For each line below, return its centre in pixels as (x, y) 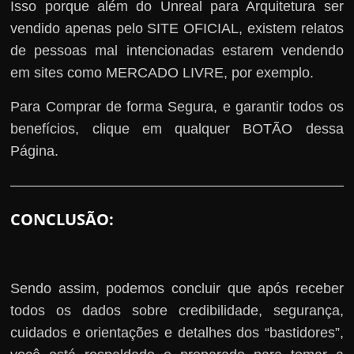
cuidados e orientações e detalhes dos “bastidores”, (177, 332)
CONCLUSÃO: (62, 219)
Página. (35, 151)
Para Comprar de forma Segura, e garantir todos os (177, 106)
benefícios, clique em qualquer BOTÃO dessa (177, 128)
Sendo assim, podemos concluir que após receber (177, 288)
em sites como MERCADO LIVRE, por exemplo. (162, 72)
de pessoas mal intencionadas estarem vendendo (177, 50)
